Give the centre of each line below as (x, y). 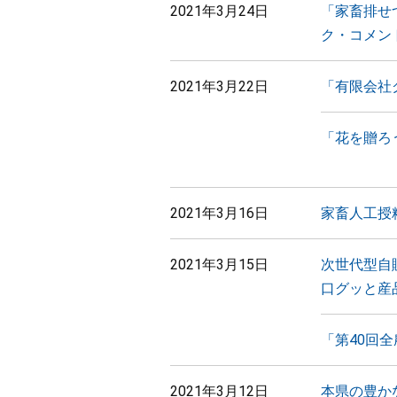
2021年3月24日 (219, 11)
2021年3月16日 (219, 213)
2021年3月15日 (219, 265)
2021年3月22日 (219, 86)
